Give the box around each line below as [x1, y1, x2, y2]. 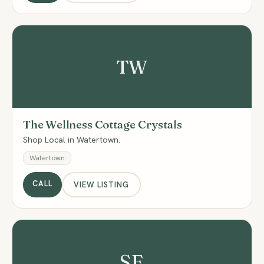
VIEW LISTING [73, 179, 130, 190]
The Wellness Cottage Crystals [23, 117, 182, 131]
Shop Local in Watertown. [23, 134, 120, 145]
